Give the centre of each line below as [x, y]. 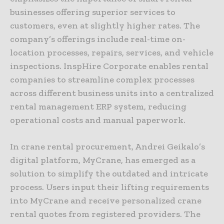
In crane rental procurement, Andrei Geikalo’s [107, 146]
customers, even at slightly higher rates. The [105, 25]
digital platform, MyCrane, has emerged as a [103, 160]
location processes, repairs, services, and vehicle [112, 52]
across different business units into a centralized [112, 93]
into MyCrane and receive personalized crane [106, 200]
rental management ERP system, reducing [98, 106]
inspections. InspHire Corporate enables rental [109, 66]
